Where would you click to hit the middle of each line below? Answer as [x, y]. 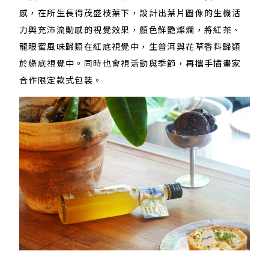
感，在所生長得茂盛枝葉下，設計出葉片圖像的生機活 [130, 12]
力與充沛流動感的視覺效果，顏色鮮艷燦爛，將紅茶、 [130, 29]
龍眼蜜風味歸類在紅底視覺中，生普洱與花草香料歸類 [130, 46]
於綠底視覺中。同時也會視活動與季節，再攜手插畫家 [130, 63]
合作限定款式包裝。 [61, 80]
